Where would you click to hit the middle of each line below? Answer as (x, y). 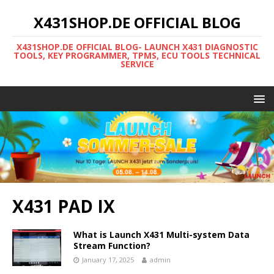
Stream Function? (112, 245)
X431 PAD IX (64, 206)
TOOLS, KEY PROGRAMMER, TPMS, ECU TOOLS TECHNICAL (137, 55)
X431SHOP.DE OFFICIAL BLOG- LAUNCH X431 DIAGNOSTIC (137, 47)
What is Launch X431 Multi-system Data (161, 234)
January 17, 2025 (108, 259)
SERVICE (137, 64)
